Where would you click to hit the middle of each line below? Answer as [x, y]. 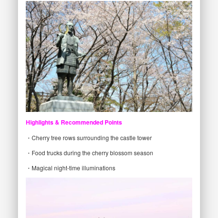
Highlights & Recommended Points [74, 122]
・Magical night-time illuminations [70, 167]
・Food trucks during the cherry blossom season [89, 152]
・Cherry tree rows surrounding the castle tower [89, 137]
